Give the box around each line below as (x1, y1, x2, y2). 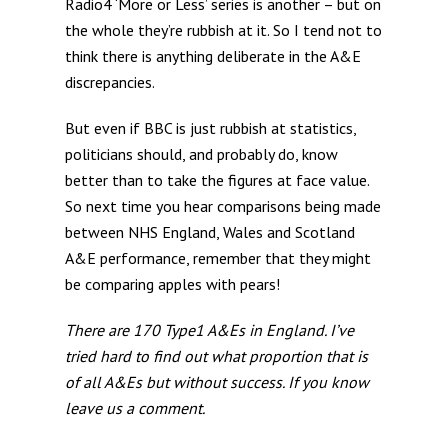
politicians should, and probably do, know (64, 144, 338, 164)
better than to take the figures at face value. (64, 170, 369, 190)
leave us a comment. (64, 398, 205, 418)
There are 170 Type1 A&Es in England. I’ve (64, 320, 354, 340)
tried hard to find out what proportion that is (64, 346, 368, 366)
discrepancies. (64, 72, 155, 92)
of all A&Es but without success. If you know (64, 372, 369, 392)
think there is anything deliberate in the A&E (64, 46, 361, 66)
